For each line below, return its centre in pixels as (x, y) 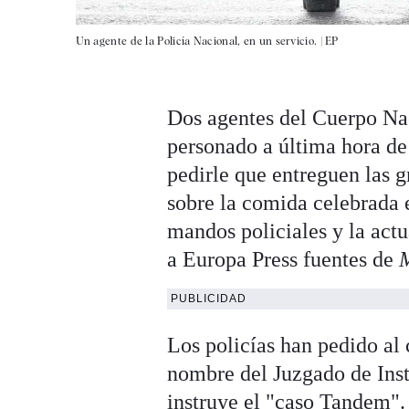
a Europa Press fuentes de (283, 260)
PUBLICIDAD (209, 299)
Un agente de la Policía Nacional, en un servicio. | (200, 41)
